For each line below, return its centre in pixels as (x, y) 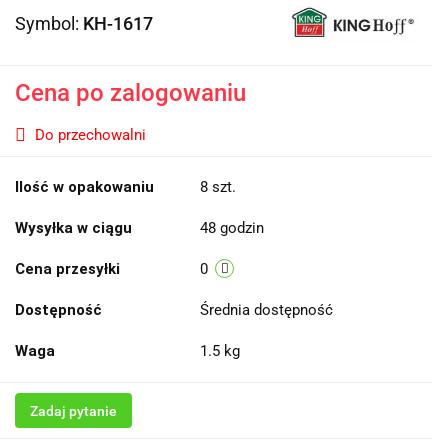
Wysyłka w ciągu (73, 227)
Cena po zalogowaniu (130, 92)
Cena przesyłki (67, 268)
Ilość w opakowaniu (84, 186)
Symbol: (49, 23)
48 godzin (232, 227)
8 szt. (218, 186)
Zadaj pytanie (73, 410)
